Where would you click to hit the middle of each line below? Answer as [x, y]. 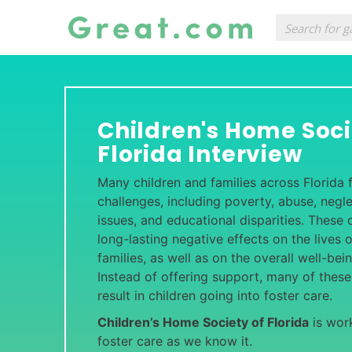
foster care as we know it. [175, 341]
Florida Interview [200, 154]
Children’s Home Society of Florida [203, 322]
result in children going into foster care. [215, 295]
